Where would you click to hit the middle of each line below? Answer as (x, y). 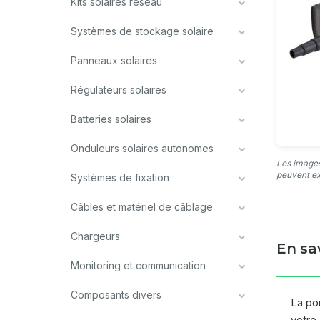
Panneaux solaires (114, 60)
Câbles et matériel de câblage (142, 207)
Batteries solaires (111, 119)
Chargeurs (95, 236)
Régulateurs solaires (119, 90)
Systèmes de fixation (120, 177)
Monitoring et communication (138, 265)
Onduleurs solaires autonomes (142, 148)
